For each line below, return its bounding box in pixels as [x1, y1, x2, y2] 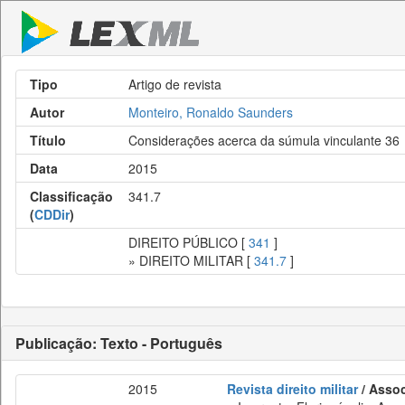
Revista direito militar [227, 380, 358, 398]
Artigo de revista [128, 75, 221, 93]
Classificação [30, 187, 113, 205]
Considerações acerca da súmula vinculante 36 [128, 131, 400, 149]
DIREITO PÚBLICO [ [128, 233, 249, 251]
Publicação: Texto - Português [15, 333, 222, 353]
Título [30, 131, 66, 149]
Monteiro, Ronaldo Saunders [128, 103, 293, 121]
